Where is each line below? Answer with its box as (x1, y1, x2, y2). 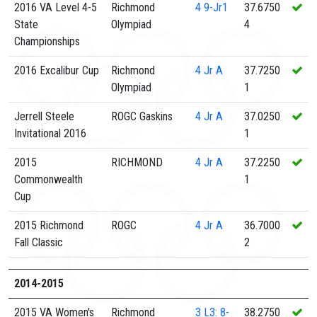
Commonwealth (14, 173, 83, 186)
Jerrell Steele (14, 110, 74, 123)
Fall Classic (14, 236, 63, 249)
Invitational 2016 (14, 127, 86, 140)
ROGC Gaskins (111, 110, 173, 123)
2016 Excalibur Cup (14, 64, 99, 77)
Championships (14, 35, 80, 48)
